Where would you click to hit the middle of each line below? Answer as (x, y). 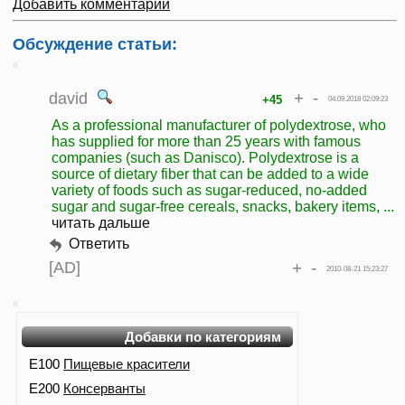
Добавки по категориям (203, 337)
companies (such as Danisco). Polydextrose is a (205, 158)
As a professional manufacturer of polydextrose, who (219, 126)
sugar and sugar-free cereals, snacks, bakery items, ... (223, 207)
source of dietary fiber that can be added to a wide (210, 174)
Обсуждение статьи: (95, 45)
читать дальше (101, 223)
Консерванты (104, 389)
